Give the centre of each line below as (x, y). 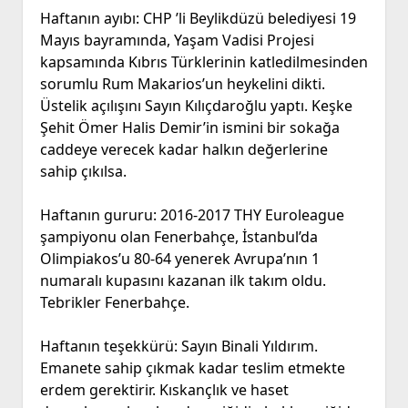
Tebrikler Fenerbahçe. (114, 303)
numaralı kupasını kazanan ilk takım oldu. (183, 281)
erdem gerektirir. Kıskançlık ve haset (164, 390)
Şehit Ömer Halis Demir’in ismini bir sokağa (189, 128)
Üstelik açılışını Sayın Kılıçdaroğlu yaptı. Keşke (196, 106)
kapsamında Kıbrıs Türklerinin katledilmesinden (204, 62)
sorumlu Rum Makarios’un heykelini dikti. (182, 84)
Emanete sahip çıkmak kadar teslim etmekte (192, 368)
